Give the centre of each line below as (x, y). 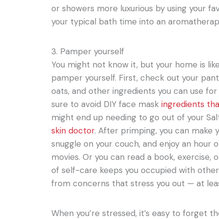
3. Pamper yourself (88, 51)
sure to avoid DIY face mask (107, 104)
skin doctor (73, 130)
